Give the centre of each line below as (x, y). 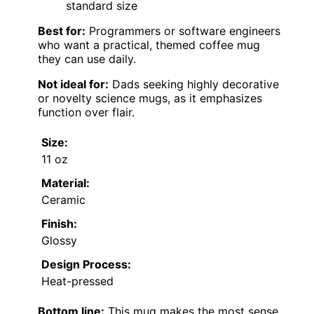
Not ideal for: (73, 84)
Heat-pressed (77, 281)
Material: (66, 183)
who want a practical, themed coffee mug (149, 45)
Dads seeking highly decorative (194, 84)
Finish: (59, 224)
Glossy (59, 241)
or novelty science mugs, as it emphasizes (150, 98)
